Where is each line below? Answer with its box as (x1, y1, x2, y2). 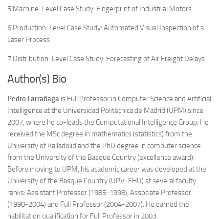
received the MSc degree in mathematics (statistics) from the (7, 130, 192, 138)
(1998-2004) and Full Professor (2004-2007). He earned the (7, 200, 189, 209)
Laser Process (7, 35, 50, 44)
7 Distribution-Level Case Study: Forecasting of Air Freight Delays (7, 54, 205, 63)
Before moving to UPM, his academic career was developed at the (7, 165, 206, 174)
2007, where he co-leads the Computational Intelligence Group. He (7, 118, 209, 127)
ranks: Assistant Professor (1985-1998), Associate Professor (7, 188, 191, 197)
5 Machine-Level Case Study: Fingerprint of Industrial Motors (7, 4, 192, 13)
